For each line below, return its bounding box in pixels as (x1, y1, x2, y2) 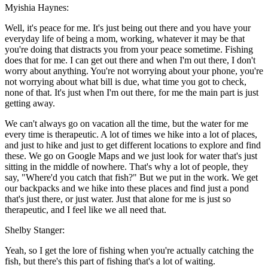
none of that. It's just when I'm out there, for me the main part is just (5, 87, 258, 98)
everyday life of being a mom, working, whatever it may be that (5, 33, 245, 44)
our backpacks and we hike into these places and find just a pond (5, 183, 249, 194)
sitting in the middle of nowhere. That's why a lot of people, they (5, 162, 248, 172)
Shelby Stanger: (5, 225, 65, 236)
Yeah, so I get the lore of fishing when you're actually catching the (5, 245, 254, 256)
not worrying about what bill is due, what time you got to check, (5, 77, 246, 87)
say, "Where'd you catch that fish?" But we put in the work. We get (5, 172, 258, 183)
